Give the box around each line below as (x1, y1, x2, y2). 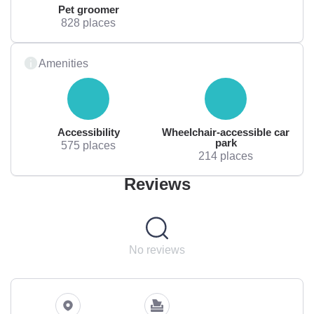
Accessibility (57, 125, 120, 138)
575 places (61, 138, 116, 151)
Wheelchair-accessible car (162, 125, 289, 138)
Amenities (39, 56, 88, 69)
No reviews (129, 243, 185, 256)
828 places (61, 15, 116, 29)
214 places (198, 149, 253, 162)
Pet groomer (57, 3, 119, 15)
